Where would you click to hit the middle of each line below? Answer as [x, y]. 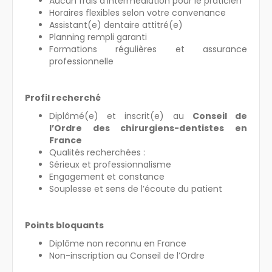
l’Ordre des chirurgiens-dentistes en [148, 128]
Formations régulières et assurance [148, 49]
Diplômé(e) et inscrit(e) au [121, 116]
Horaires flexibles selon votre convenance [138, 12]
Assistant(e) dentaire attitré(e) [116, 25]
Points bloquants [64, 225]
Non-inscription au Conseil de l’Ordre [127, 255]
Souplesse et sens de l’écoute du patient [136, 189]
